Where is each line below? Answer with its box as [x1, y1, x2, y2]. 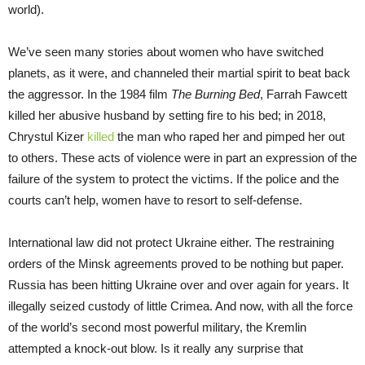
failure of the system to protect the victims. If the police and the [8, 172, 339, 187]
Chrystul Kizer [8, 130, 87, 144]
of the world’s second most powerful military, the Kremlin [8, 320, 306, 335]
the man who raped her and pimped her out [114, 130, 345, 144]
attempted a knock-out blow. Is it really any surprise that [8, 341, 303, 356]
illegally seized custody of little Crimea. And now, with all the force [8, 299, 353, 314]
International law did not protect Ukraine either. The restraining [8, 235, 334, 250]
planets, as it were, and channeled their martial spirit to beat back [8, 66, 350, 81]
